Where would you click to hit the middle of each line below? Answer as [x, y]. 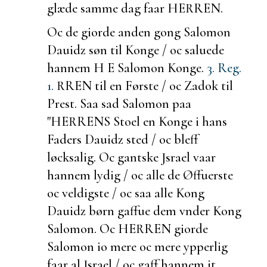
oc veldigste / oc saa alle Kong [126, 193]
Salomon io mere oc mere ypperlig [137, 246]
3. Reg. [224, 67]
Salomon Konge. [162, 67]
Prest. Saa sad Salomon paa [119, 103]
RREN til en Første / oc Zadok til [143, 85]
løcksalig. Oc [82, 157]
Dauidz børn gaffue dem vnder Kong [144, 210]
